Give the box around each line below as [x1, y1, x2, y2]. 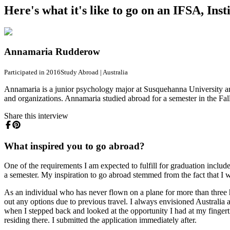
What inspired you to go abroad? [4, 140, 145, 151]
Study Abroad [61, 68, 99, 76]
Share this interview [4, 111, 68, 120]
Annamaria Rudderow [4, 46, 100, 57]
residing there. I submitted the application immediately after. [4, 216, 197, 225]
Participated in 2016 [4, 68, 61, 76]
